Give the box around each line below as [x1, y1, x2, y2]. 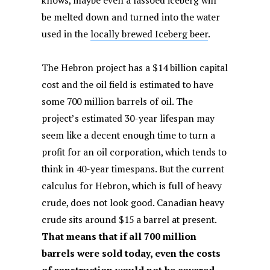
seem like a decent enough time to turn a [42, 129, 216, 142]
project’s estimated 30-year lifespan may [42, 112, 215, 125]
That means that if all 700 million [42, 230, 197, 243]
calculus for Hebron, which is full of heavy [42, 180, 222, 193]
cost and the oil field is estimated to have [42, 78, 214, 92]
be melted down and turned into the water [42, 11, 221, 24]
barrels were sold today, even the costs [42, 247, 221, 260]
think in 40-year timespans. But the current [42, 163, 225, 176]
